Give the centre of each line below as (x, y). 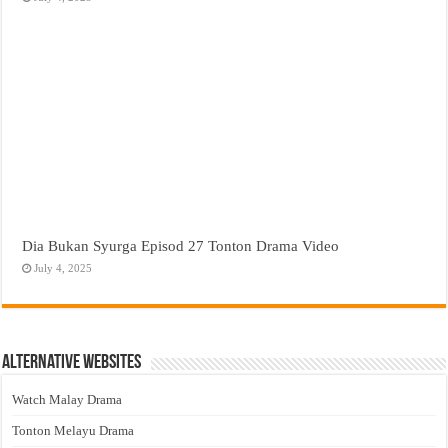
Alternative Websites (72, 363)
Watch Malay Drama (67, 400)
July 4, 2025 (63, 268)
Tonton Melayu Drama (73, 431)
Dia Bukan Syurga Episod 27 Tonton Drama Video (181, 246)
